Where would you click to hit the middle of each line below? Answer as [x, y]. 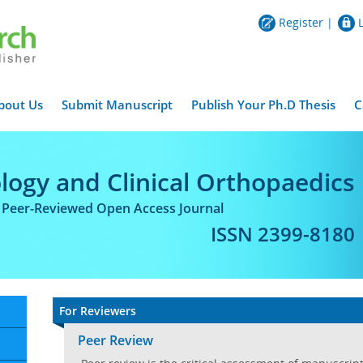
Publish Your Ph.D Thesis [263, 105]
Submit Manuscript [117, 105]
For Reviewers [98, 311]
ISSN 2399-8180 [283, 234]
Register [301, 23]
